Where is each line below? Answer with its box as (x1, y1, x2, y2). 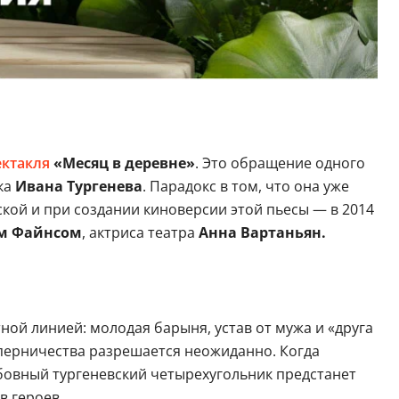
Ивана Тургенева (14, 175, 142, 196)
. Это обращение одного (194, 152, 365, 173)
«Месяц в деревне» (49, 152, 195, 173)
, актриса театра (81, 222, 199, 242)
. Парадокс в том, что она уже (142, 175, 349, 196)
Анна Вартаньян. (198, 222, 326, 242)
